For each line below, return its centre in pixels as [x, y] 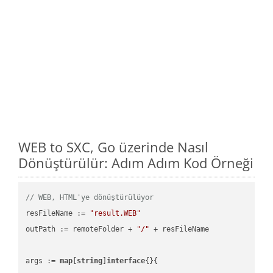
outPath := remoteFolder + [81, 229]
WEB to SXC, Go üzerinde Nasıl [113, 147]
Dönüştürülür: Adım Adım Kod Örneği [136, 162]
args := [43, 261]
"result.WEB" [115, 213]
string [90, 261]
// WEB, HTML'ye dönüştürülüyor [90, 197]
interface [126, 261]
